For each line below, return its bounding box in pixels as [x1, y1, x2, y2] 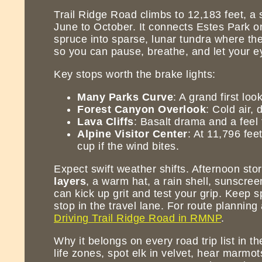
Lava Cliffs [77, 115, 134, 127]
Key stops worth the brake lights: [54, 68, 216, 80]
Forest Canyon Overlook [77, 103, 206, 115]
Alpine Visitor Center [77, 127, 188, 140]
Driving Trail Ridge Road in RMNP [54, 212, 221, 224]
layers [54, 175, 86, 187]
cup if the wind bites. [77, 140, 179, 152]
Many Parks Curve [77, 91, 173, 103]
